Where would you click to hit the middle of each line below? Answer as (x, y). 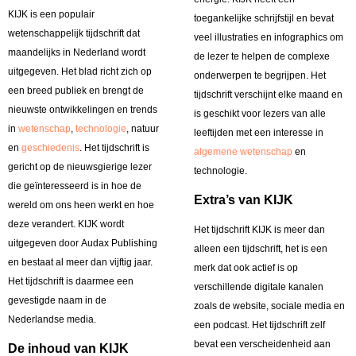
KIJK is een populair (51, 15)
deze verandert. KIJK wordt (66, 224)
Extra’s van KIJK (244, 199)
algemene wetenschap (243, 152)
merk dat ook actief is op (246, 267)
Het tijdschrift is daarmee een (71, 282)
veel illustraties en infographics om (269, 38)
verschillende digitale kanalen (259, 286)
